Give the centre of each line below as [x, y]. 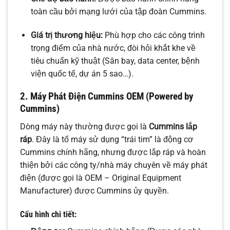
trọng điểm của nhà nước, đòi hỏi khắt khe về [113, 48]
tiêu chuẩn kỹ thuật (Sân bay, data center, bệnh [115, 61]
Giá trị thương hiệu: [66, 35]
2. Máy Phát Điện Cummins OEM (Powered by [107, 97]
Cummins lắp [173, 127]
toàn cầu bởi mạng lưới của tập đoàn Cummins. [118, 11]
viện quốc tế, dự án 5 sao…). [82, 73]
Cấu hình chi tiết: [48, 214]
